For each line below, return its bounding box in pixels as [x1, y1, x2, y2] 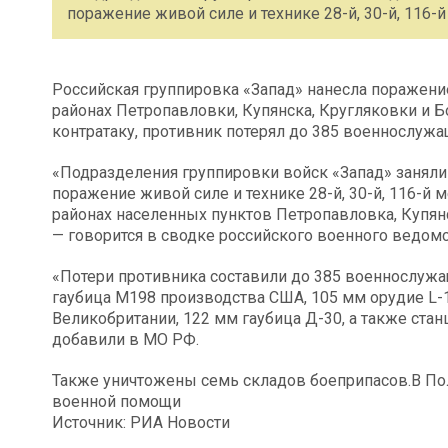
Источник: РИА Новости [52, 412, 230, 432]
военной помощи [52, 391, 181, 411]
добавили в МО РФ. [52, 329, 199, 349]
